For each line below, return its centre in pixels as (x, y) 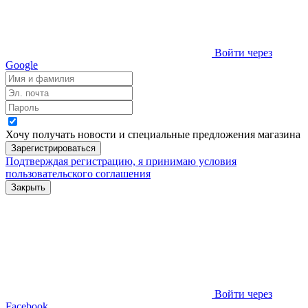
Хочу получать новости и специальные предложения (132, 134)
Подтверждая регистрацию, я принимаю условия (121, 161)
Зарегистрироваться (53, 148)
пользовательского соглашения (78, 173)
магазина (279, 134)
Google (22, 65)
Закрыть (28, 187)
